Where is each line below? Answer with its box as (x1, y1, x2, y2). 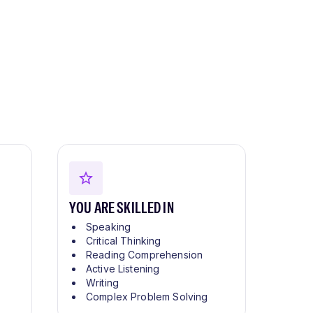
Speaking (86, 221, 131, 233)
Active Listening (86, 263, 160, 275)
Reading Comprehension (86, 249, 203, 261)
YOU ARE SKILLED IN (69, 197, 174, 219)
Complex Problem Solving (86, 291, 208, 303)
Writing (86, 277, 119, 289)
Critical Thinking (86, 235, 161, 247)
